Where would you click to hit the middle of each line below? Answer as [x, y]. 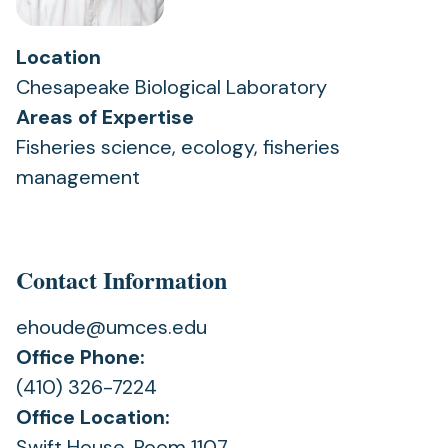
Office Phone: [80, 357]
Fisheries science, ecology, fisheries [178, 147]
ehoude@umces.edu [111, 327]
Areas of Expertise [105, 117]
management [78, 177]
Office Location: [93, 417]
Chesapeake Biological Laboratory [171, 87]
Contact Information [121, 279]
